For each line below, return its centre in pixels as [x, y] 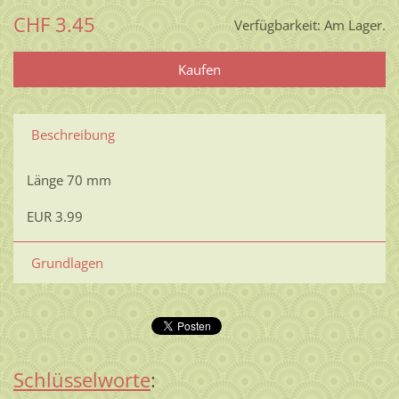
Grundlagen [67, 263]
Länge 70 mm [69, 180]
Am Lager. [355, 25]
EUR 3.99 [54, 217]
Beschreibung [73, 135]
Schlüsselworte [81, 379]
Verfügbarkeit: [278, 25]
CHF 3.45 [54, 25]
